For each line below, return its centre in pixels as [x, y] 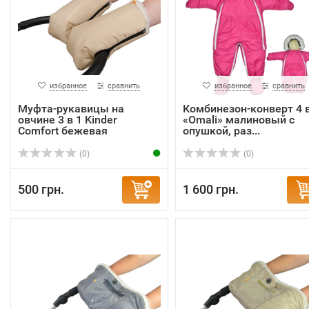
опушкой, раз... [221, 131]
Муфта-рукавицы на [71, 109]
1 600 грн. [210, 189]
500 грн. [41, 189]
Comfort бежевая [63, 131]
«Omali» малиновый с [238, 120]
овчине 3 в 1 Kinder [68, 120]
